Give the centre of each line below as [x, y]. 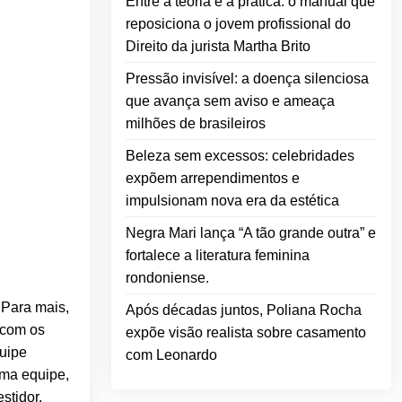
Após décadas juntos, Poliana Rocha [244, 310]
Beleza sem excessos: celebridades [240, 156]
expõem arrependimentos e [213, 179]
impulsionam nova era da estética [232, 201]
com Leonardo [171, 355]
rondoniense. [167, 278]
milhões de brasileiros [196, 124]
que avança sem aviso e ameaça [230, 101]
